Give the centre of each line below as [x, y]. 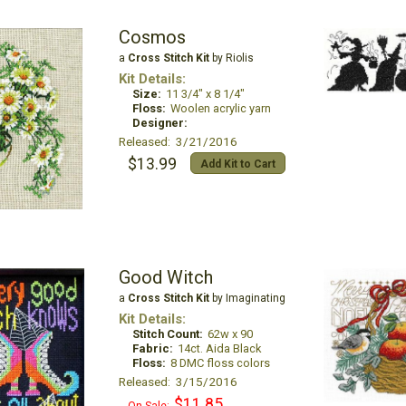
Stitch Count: [167, 334]
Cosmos [152, 37]
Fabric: [152, 348]
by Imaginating [247, 298]
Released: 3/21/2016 [178, 141]
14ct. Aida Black [219, 348]
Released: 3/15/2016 [178, 382]
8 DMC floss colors [220, 363]
